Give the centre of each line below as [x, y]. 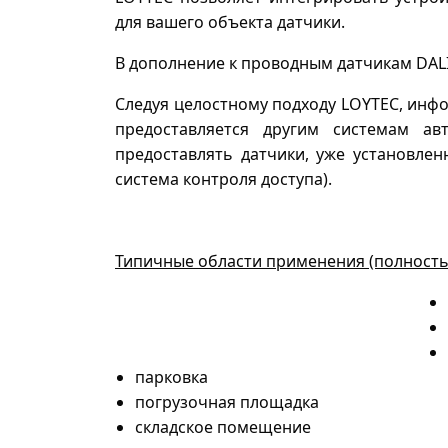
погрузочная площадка [227, 401]
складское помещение [223, 426]
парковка [171, 376]
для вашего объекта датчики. [230, 21]
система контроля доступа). [223, 178]
